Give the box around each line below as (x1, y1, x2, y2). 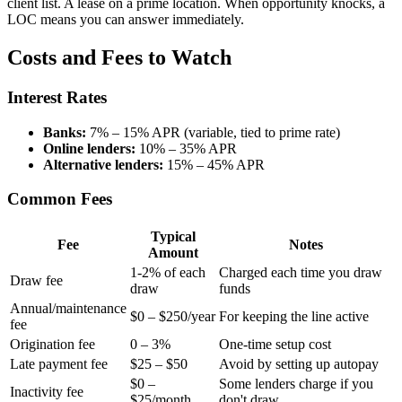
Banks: (43, 124, 86, 140)
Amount (147, 245, 198, 261)
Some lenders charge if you (219, 376, 373, 392)
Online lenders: (43, 140, 135, 156)
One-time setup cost (219, 336, 331, 353)
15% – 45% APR (163, 156, 265, 172)
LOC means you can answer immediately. (7, 12, 244, 28)
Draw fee (10, 273, 63, 289)
